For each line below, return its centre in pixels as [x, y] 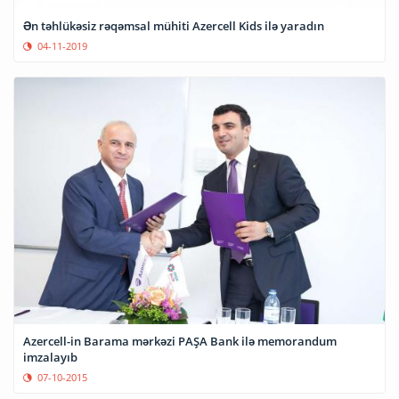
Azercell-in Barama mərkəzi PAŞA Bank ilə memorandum [180, 342]
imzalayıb [50, 358]
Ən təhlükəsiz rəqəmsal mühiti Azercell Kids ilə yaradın [174, 26]
